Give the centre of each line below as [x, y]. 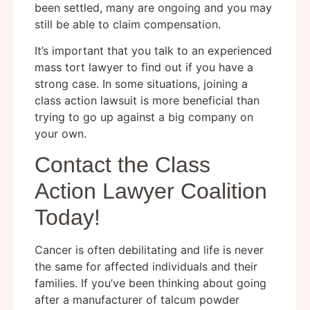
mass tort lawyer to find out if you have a [144, 67]
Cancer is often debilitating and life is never [149, 250]
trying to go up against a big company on [144, 117]
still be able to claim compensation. [128, 24]
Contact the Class [122, 165]
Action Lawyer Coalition [151, 191]
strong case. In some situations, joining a [141, 83]
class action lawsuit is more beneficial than [147, 100]
